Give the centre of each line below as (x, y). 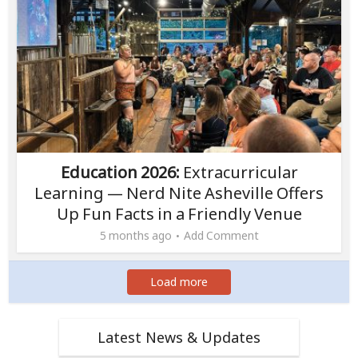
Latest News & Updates (179, 337)
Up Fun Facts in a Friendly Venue (179, 213)
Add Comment (221, 235)
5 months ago (135, 235)
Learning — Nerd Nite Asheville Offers (179, 193)
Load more (179, 281)
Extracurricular (239, 172)
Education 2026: (120, 172)
